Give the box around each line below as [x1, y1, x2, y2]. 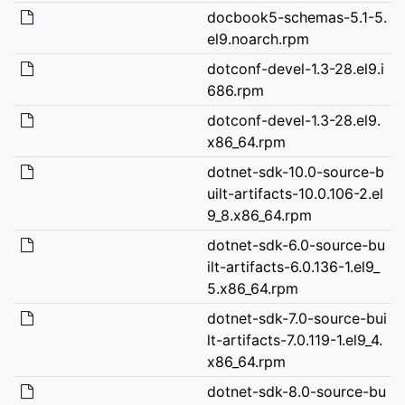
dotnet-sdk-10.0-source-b [206, 162, 384, 181]
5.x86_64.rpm [206, 278, 298, 297]
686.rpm [206, 80, 264, 99]
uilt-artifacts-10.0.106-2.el [206, 184, 383, 202]
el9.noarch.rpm [206, 29, 309, 48]
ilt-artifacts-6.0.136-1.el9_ [206, 257, 380, 276]
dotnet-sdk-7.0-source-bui [206, 308, 387, 327]
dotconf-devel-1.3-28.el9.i [206, 59, 384, 78]
